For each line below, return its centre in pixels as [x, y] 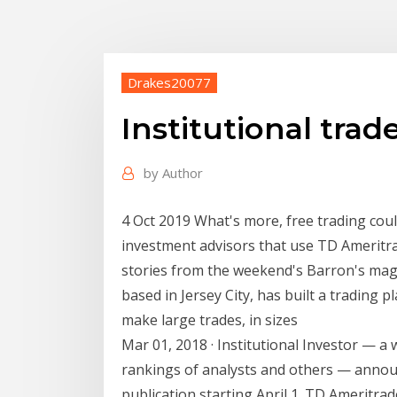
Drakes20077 [169, 82]
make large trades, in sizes [211, 319]
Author [183, 173]
